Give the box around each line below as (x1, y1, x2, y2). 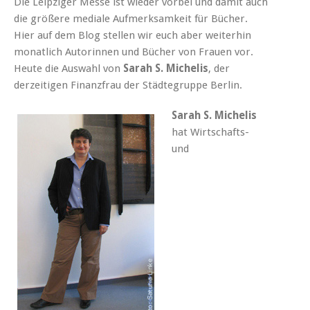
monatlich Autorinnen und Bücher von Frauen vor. (14, 45, 253, 58)
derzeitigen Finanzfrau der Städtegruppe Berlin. (14, 78, 242, 91)
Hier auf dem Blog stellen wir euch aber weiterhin (14, 28, 251, 42)
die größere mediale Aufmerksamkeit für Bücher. (14, 12, 248, 25)
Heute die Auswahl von (14, 62, 123, 75)
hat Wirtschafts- (172, 125, 249, 138)
